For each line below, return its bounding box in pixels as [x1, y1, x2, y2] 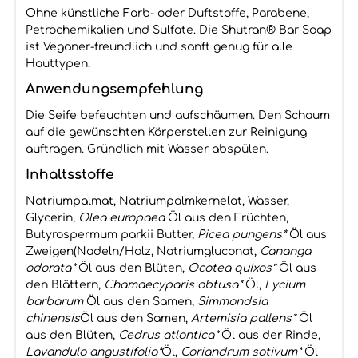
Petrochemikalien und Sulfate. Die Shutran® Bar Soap [25, 24, 332, 36]
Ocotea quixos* [187, 262, 276, 274]
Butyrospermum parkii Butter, [25, 229, 197, 241]
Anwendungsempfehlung [25, 82, 203, 97]
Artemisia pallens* [190, 312, 296, 324]
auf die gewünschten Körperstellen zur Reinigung [25, 126, 307, 138]
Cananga [259, 245, 311, 257]
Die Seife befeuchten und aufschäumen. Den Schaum [25, 109, 330, 121]
